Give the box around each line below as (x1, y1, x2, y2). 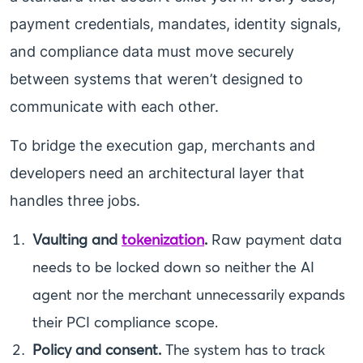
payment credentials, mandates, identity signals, (10, 15, 341, 33)
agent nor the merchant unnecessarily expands (32, 285, 345, 305)
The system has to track (161, 340, 325, 360)
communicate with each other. (10, 98, 219, 116)
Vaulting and (32, 230, 122, 250)
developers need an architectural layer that (10, 164, 305, 182)
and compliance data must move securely (10, 43, 294, 61)
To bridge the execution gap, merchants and (10, 137, 315, 155)
